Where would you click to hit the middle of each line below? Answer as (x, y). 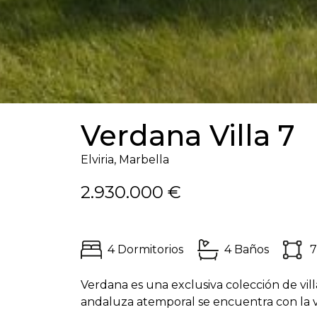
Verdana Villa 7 (188, 136)
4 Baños (247, 250)
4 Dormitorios (145, 250)
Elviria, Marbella (125, 160)
